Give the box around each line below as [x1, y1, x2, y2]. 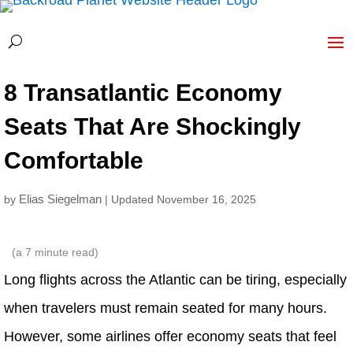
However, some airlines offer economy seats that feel [4, 329, 336, 344]
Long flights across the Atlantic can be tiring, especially [4, 272, 347, 288]
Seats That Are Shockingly [4, 113, 301, 139]
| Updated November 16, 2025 [105, 193, 256, 206]
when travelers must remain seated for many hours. [4, 300, 327, 316]
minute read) [32, 246, 98, 258]
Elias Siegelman [19, 192, 102, 206]
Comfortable [4, 147, 143, 173]
